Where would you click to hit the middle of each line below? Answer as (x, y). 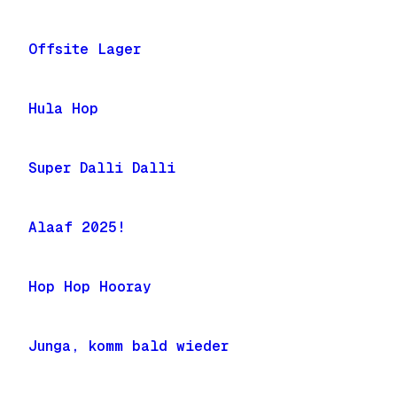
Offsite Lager (85, 49)
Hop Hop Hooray (90, 287)
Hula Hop (63, 109)
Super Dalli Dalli (102, 168)
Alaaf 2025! (77, 227)
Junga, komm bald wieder (128, 346)
